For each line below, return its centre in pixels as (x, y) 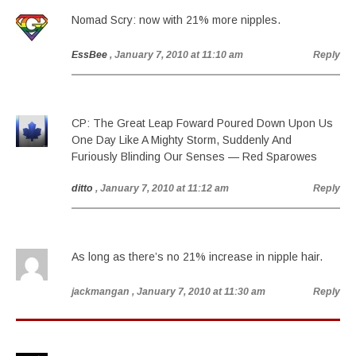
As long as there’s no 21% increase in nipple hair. (197, 257)
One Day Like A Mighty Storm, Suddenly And (182, 140)
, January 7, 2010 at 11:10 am (176, 55)
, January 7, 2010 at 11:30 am (199, 292)
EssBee (89, 55)
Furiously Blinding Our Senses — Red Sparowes (194, 157)
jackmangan (101, 292)
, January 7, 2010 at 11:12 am (162, 188)
